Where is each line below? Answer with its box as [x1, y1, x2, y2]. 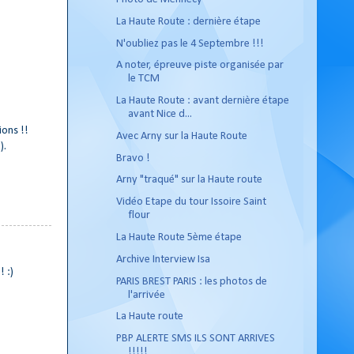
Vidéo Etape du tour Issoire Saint [115, 196, 266, 209]
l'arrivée [127, 288, 165, 301]
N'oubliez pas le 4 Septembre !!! [115, 37, 264, 50]
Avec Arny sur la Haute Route [115, 130, 247, 142]
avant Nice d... [127, 108, 192, 121]
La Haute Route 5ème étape [115, 232, 242, 244]
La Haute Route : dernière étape [115, 15, 261, 28]
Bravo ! [115, 152, 150, 164]
